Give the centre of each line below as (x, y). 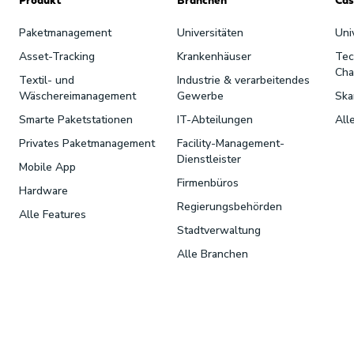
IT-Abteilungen (215, 119)
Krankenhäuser (214, 56)
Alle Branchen (212, 254)
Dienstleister (209, 159)
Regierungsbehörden (229, 206)
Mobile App (47, 167)
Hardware (43, 190)
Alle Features (52, 214)
